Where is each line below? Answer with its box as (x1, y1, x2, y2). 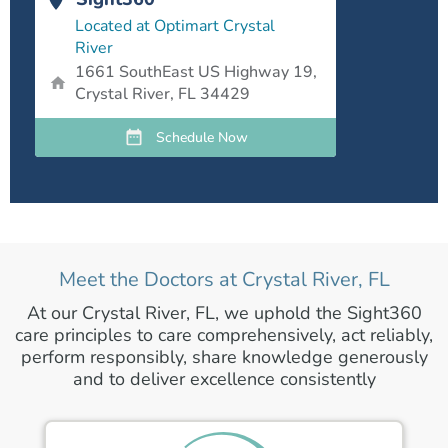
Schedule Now (155, 127, 248, 147)
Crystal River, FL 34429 (75, 82, 250, 105)
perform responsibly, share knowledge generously (20, 344, 428, 369)
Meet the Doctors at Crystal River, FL (58, 265, 390, 293)
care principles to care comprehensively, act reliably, (15, 322, 433, 347)
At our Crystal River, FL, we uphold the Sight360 (26, 300, 422, 325)
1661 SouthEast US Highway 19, (75, 60, 317, 83)
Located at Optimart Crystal (75, 14, 275, 37)
